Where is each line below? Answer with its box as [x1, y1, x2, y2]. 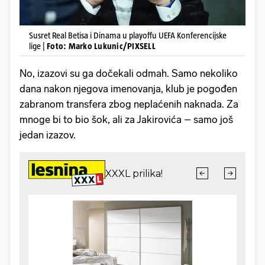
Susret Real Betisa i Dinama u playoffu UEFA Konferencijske [29, 30, 227, 41]
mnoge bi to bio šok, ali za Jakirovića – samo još [20, 114, 233, 126]
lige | [29, 41, 47, 51]
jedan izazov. [20, 129, 76, 141]
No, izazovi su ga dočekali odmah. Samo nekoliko [20, 67, 238, 80]
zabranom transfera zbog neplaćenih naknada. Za [20, 98, 238, 111]
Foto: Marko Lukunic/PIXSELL [47, 41, 156, 51]
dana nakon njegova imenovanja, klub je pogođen [20, 83, 237, 95]
